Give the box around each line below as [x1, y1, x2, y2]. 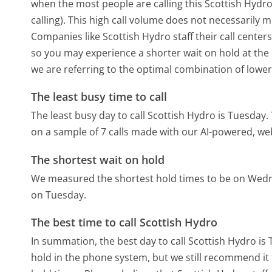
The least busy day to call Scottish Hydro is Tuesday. [31, 109, 269, 123]
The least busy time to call [31, 89, 168, 104]
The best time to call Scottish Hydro [31, 215, 218, 230]
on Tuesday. [31, 188, 87, 202]
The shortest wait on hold [31, 152, 165, 167]
